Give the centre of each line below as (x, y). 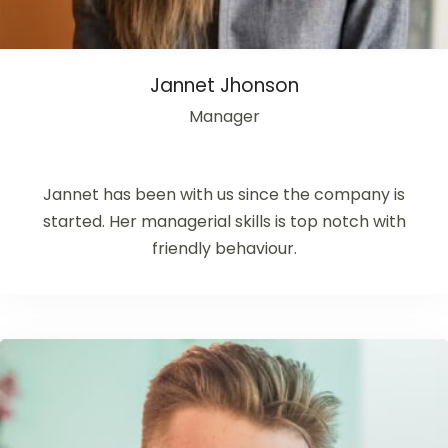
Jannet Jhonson (224, 85)
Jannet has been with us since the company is (224, 194)
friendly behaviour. (224, 248)
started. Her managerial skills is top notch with (224, 221)
